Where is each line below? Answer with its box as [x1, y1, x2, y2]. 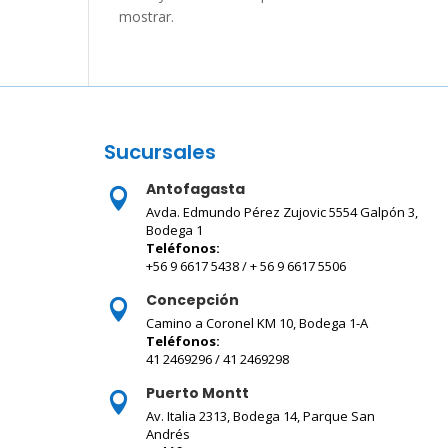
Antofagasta [146, 178, 246, 199]
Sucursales [104, 137, 217, 166]
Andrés [146, 424, 194, 443]
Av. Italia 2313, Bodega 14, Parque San [146, 406, 376, 425]
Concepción [146, 289, 240, 310]
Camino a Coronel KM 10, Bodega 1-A [146, 313, 369, 332]
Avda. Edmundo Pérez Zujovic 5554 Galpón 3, [146, 202, 419, 221]
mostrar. [119, 7, 175, 26]
